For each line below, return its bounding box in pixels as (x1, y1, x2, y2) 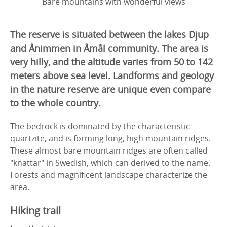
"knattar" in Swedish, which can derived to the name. (10, 157, 210, 168)
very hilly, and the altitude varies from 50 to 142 (10, 56, 213, 68)
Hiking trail (10, 204, 61, 217)
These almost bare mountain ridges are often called (10, 145, 208, 156)
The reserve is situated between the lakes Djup (10, 28, 209, 41)
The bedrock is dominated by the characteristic (10, 121, 190, 132)
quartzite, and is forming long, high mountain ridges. (10, 133, 211, 144)
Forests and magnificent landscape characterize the (10, 169, 207, 180)
